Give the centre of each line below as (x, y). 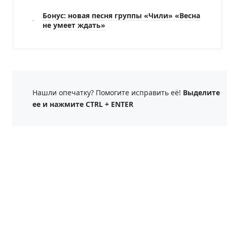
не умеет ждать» (74, 25)
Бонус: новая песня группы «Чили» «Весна (121, 15)
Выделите (201, 92)
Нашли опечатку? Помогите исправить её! (108, 92)
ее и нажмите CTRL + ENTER (83, 104)
